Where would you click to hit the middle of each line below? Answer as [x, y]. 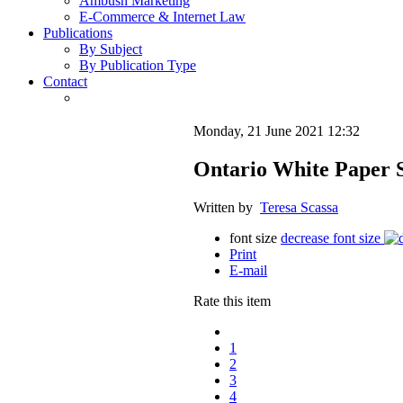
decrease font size [331, 238]
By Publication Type [138, 66]
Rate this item [232, 301]
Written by [227, 208]
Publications [78, 33]
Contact [65, 82]
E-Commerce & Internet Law [162, 17]
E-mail [248, 271]
